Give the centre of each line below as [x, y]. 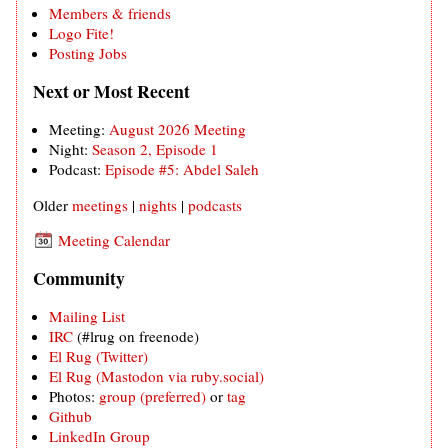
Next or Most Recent [111, 91]
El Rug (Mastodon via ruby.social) [156, 376]
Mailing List [87, 316]
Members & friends [110, 13]
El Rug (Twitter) [98, 356]
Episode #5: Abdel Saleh [182, 169]
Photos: [74, 396]
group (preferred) [152, 396]
